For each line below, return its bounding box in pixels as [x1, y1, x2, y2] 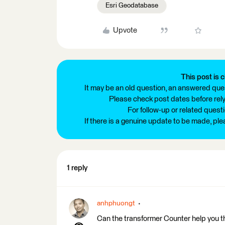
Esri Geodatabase [105, 2, 158, 9]
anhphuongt [97, 200, 135, 207]
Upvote [113, 27, 137, 34]
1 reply [67, 164, 88, 172]
